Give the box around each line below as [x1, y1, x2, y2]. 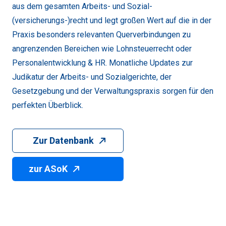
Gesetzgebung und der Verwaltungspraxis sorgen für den [12, 86, 213, 96]
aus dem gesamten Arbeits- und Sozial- [12, 1, 152, 11]
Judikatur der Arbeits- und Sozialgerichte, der [12, 72, 172, 82]
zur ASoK [29, 163, 68, 174]
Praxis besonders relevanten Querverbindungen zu [12, 29, 191, 39]
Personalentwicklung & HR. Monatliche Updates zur [12, 58, 193, 68]
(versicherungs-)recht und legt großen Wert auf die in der [12, 15, 211, 25]
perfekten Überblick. [12, 100, 83, 110]
